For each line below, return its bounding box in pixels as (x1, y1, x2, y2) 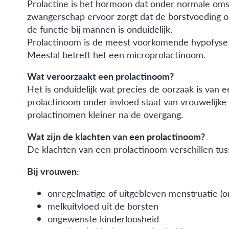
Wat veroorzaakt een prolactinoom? (27, 70, 174, 83)
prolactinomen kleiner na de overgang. (27, 108, 183, 121)
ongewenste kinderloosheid (47, 212, 159, 225)
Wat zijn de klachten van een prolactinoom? (27, 130, 205, 143)
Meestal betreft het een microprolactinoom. (27, 48, 205, 61)
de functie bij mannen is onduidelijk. (27, 22, 172, 35)
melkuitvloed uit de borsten (47, 199, 158, 213)
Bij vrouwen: (27, 165, 79, 178)
